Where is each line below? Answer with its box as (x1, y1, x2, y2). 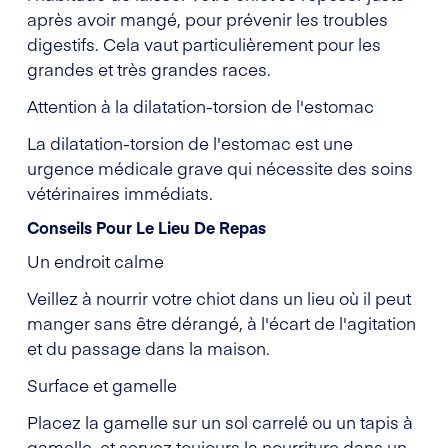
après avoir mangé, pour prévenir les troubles (27, 6, 388, 31)
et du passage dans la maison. (27, 335, 270, 360)
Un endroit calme (27, 248, 164, 273)
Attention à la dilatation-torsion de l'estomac (27, 93, 374, 118)
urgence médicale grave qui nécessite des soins (27, 155, 413, 180)
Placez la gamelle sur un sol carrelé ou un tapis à (27, 409, 413, 434)
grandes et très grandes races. (27, 56, 271, 81)
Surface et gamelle (27, 372, 177, 397)
